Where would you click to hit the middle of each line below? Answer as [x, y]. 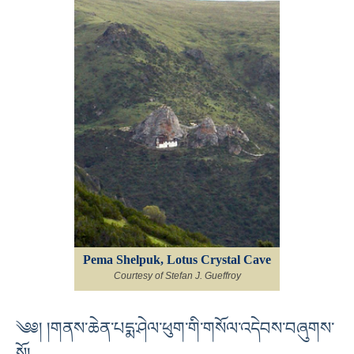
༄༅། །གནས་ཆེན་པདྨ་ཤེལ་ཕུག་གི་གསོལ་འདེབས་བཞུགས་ [175, 328]
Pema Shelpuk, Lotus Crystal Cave [177, 259]
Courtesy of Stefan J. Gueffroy [177, 275]
